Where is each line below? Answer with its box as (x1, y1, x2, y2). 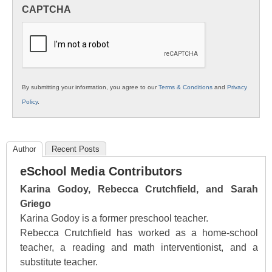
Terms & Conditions (158, 84, 212, 91)
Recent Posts (52, 144, 100, 154)
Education (21, 25, 69, 36)
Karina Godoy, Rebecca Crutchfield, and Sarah (20, 184, 258, 195)
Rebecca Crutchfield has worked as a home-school (20, 228, 258, 239)
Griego (20, 199, 51, 209)
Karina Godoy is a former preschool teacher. (20, 213, 208, 224)
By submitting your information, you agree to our (22, 84, 158, 91)
